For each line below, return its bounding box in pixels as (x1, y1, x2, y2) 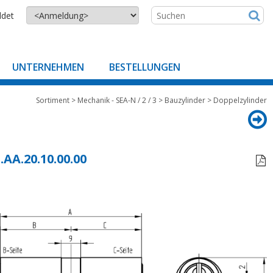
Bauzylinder (165, 95, 205, 105)
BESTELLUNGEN (109, 60, 180, 74)
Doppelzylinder (213, 95, 267, 105)
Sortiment (36, 95, 69, 105)
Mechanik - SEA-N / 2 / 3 (77, 95, 157, 105)
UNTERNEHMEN (12, 60, 84, 74)
